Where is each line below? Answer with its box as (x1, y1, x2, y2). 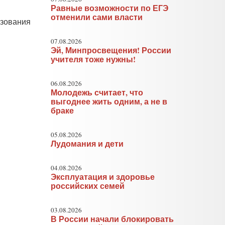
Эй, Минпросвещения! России (51, 45, 172, 56)
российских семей (51, 180, 125, 191)
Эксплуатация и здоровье (51, 171, 155, 182)
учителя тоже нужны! (51, 54, 136, 65)
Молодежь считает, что (51, 87, 144, 98)
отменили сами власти (51, 12, 143, 23)
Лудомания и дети (51, 138, 124, 149)
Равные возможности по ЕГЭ (51, 3, 169, 14)
